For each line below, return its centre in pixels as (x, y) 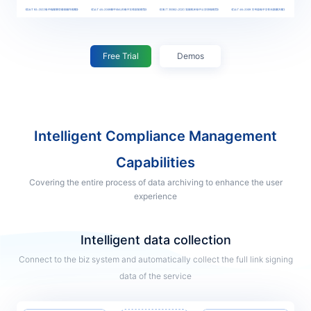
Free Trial (121, 56)
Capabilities (155, 163)
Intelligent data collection (157, 240)
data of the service (155, 276)
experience (155, 196)
